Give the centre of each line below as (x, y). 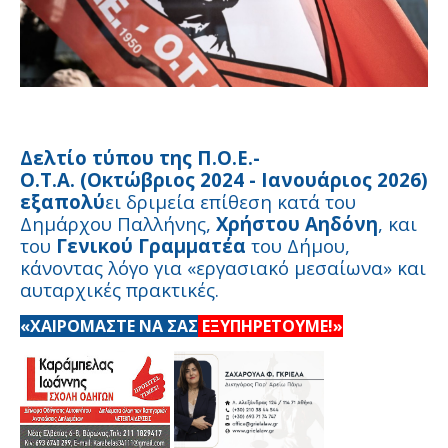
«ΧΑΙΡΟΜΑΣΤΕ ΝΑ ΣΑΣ (109, 326)
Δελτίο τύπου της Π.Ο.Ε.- (140, 158)
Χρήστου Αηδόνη (297, 224)
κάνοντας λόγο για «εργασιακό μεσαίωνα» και (223, 268)
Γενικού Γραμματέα (151, 246)
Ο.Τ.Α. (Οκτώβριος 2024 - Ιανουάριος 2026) (224, 180)
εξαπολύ (62, 202)
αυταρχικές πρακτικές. (119, 290)
